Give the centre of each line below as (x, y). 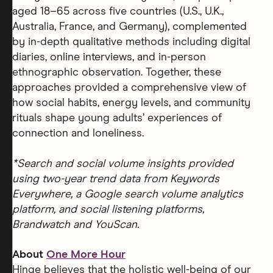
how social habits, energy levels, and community (131, 103)
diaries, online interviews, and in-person (109, 57)
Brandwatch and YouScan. (76, 225)
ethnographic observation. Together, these (117, 72)
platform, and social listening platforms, (108, 209)
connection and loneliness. (78, 133)
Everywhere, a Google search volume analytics (128, 194)
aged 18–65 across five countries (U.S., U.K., (118, 11)
